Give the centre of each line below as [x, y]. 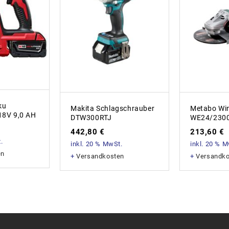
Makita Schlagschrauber [113, 108]
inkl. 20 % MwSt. [97, 144]
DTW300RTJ [91, 117]
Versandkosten [100, 156]
